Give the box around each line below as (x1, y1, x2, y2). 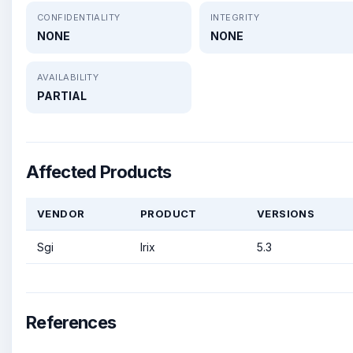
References (26, 311, 117, 333)
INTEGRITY (210, 11, 259, 23)
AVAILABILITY (37, 71, 99, 83)
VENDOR (37, 206, 85, 220)
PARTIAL (37, 88, 87, 102)
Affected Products (26, 161, 172, 182)
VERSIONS (257, 206, 315, 220)
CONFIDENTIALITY (37, 11, 121, 23)
